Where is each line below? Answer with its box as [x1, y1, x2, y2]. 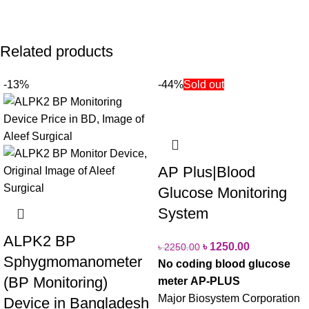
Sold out [183, 78, 224, 90]
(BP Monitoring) [3, 273, 108, 291]
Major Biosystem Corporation [158, 292, 300, 304]
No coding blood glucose [158, 257, 290, 270]
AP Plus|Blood [158, 163, 255, 181]
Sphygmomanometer [3, 252, 142, 270]
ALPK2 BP [3, 232, 76, 250]
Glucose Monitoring [158, 183, 287, 201]
